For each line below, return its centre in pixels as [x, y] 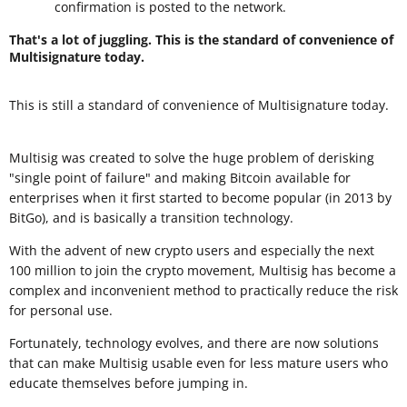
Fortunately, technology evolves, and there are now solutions [194, 342]
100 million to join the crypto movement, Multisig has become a [203, 270]
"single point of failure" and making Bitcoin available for [180, 177]
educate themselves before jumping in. [129, 382]
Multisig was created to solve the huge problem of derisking [192, 157]
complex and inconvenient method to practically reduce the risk [203, 290]
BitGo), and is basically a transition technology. [151, 217]
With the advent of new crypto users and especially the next [192, 250]
